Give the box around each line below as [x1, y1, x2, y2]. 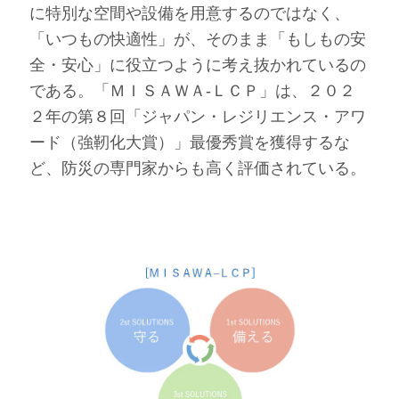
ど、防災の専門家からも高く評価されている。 [28, 159, 366, 177]
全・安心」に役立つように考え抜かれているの [28, 55, 366, 74]
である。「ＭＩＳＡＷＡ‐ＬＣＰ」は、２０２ [28, 81, 355, 100]
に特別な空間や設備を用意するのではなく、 [28, 4, 350, 22]
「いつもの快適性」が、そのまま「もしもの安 [28, 29, 366, 48]
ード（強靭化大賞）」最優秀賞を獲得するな [28, 133, 350, 151]
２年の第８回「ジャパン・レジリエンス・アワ [28, 107, 366, 126]
